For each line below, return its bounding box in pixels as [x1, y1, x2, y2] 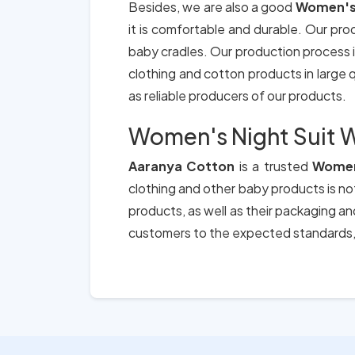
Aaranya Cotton [128, 158, 239, 174]
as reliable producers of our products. [128, 87, 346, 104]
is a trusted [239, 158, 312, 174]
